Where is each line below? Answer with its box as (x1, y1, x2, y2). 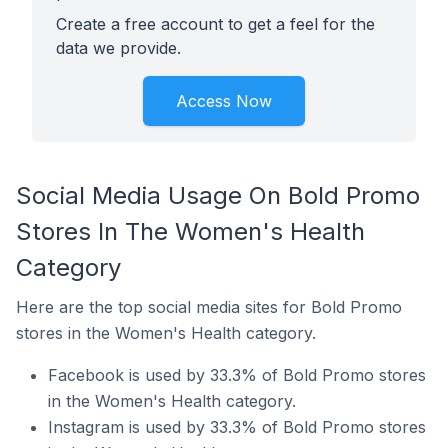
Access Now (176, 91, 272, 111)
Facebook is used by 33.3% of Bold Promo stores (48, 365, 426, 385)
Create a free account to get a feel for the (56, 14, 375, 34)
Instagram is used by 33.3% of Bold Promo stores (48, 417, 426, 437)
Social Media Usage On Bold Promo (16, 181, 420, 210)
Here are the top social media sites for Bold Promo (16, 297, 402, 317)
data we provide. (56, 38, 181, 58)
